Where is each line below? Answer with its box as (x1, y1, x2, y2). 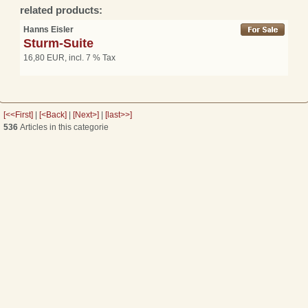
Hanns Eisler (23, 24, 74, 34)
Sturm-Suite (23, 36, 93, 50)
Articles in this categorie (18, 122, 109, 132)
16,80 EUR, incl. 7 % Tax (23, 52, 115, 63)
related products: (20, 3, 102, 16)
